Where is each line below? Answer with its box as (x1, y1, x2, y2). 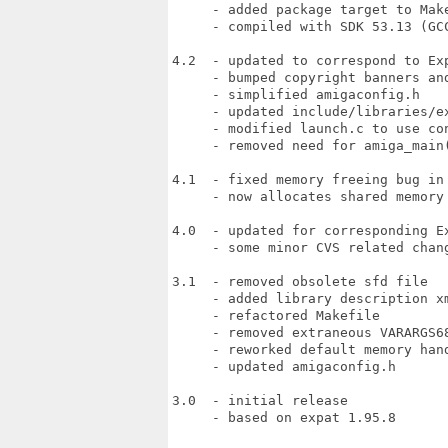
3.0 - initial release (172, 393, 348, 408)
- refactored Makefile (172, 308, 380, 323)
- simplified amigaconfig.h (172, 87, 420, 102)
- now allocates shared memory (172, 189, 444, 204)
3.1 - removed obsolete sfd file (172, 274, 428, 289)
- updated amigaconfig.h (172, 359, 396, 374)
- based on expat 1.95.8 (172, 410, 396, 425)
